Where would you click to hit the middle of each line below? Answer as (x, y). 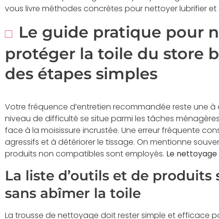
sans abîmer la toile (73, 193)
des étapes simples (81, 73)
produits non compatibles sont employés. (86, 153)
